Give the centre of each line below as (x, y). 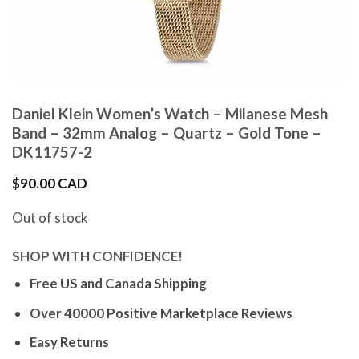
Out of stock (50, 218)
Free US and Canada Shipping (118, 284)
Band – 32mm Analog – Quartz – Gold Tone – (167, 133)
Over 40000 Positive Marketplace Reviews (161, 313)
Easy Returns (69, 341)
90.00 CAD (54, 184)
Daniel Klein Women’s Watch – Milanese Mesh (170, 113)
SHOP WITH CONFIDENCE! (97, 256)
